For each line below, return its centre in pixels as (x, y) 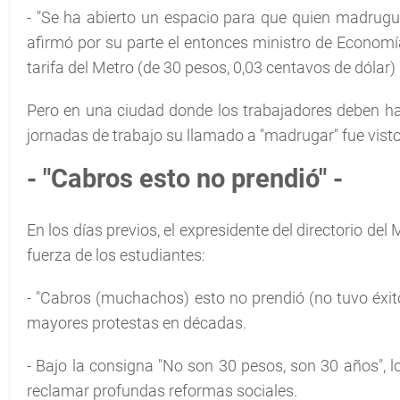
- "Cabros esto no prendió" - (185, 179)
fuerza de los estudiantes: (116, 255)
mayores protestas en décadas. (137, 323)
